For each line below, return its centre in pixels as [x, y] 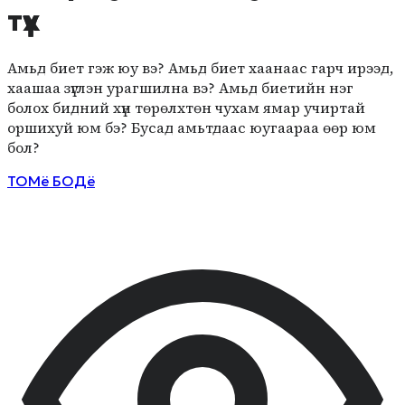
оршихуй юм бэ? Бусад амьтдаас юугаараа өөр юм [192, 127]
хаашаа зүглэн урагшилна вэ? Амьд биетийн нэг [180, 87]
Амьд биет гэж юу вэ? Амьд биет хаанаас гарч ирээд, [200, 67]
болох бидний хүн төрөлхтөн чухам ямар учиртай [186, 107]
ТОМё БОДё [51, 180]
